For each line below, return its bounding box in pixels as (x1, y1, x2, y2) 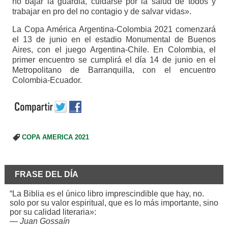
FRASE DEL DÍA (14, 169, 78, 179)
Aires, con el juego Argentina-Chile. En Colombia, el (12, 45, 216, 54)
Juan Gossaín (19, 216, 70, 225)
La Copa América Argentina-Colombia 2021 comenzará (12, 24, 216, 34)
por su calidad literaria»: (9, 207, 96, 216)
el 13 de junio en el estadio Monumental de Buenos (12, 35, 216, 44)
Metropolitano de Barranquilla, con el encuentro (12, 65, 216, 74)
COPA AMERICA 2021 (21, 133, 89, 141)
